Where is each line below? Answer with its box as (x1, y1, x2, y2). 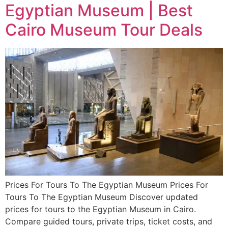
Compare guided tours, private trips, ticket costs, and (5, 216, 212, 226)
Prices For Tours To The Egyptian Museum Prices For (5, 179, 208, 190)
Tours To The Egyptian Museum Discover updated (5, 191, 198, 202)
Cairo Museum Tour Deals (5, 19, 203, 40)
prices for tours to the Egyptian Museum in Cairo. (5, 204, 196, 214)
